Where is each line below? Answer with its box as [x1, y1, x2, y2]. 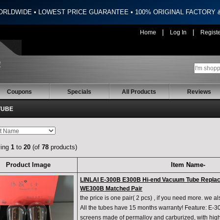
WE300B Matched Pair [80, 185, 142, 192]
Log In [170, 29, 187, 36]
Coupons [6, 88, 32, 96]
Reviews [187, 88, 211, 96]
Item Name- [170, 161, 205, 169]
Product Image [5, 161, 51, 169]
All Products [122, 88, 156, 96]
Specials [67, 88, 91, 96]
